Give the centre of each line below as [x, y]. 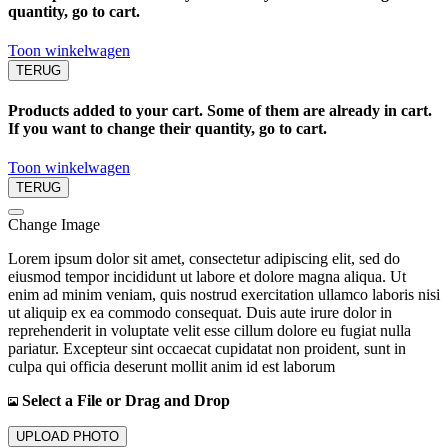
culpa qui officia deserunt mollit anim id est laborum [171, 367]
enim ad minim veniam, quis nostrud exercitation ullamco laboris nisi [224, 295]
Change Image [54, 225]
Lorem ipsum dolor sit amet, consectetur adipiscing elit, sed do [204, 259]
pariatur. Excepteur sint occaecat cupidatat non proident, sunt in [207, 349]
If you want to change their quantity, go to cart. [167, 129]
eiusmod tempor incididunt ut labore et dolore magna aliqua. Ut [207, 277]
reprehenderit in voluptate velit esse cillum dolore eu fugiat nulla [209, 331]
